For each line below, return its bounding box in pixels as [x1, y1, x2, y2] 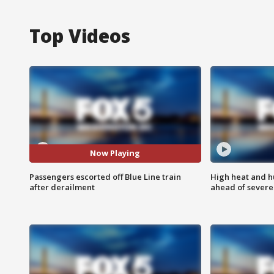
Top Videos [29, 23, 130, 48]
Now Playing [90, 147, 141, 159]
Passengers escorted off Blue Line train [29, 171, 181, 182]
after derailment [29, 181, 95, 193]
